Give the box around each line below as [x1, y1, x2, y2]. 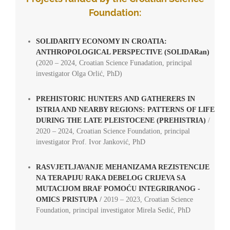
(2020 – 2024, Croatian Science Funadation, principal [35, 59, 192, 67]
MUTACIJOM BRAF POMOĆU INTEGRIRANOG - [35, 185, 200, 193]
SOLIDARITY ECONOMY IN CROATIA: [35, 37, 167, 46]
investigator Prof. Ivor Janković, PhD [35, 138, 145, 146]
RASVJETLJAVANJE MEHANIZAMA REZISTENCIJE [35, 163, 209, 171]
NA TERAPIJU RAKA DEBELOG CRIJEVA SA [35, 174, 185, 182]
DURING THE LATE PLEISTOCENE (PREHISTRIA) [35, 117, 206, 125]
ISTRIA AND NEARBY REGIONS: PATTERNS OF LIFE [35, 106, 215, 114]
